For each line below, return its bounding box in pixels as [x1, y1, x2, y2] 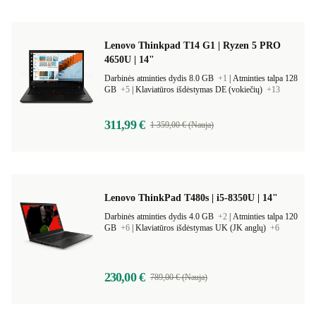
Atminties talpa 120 [233, 212, 298, 221]
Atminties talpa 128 [233, 73, 298, 83]
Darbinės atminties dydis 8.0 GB [104, 73, 216, 83]
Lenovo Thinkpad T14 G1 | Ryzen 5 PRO [104, 40, 281, 51]
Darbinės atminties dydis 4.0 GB [104, 212, 216, 221]
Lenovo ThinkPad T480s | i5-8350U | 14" [104, 193, 278, 203]
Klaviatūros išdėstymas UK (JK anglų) [135, 223, 268, 233]
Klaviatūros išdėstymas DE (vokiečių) [135, 85, 265, 95]
